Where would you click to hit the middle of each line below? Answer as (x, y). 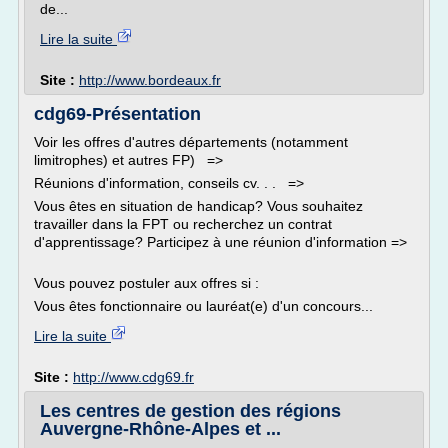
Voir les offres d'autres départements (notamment (191, 142)
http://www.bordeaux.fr (150, 80)
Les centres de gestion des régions (190, 411)
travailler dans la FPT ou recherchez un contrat (183, 224)
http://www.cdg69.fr (133, 377)
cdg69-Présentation (117, 114)
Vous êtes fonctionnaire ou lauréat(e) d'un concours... (203, 306)
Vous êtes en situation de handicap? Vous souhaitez (198, 206)
